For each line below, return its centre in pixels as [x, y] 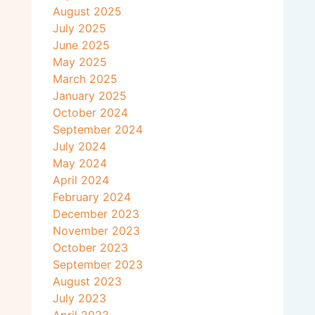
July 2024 [79, 147]
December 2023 [96, 214]
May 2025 [79, 62]
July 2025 [79, 28]
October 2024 [90, 113]
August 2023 [87, 282]
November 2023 [96, 231]
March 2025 [85, 79]
